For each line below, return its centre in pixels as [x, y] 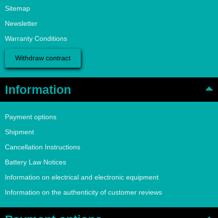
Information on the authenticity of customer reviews [83, 192]
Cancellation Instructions [43, 147]
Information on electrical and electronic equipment [82, 177]
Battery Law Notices [36, 162]
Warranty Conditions [36, 39]
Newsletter [21, 24]
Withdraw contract [43, 58]
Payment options [31, 117]
